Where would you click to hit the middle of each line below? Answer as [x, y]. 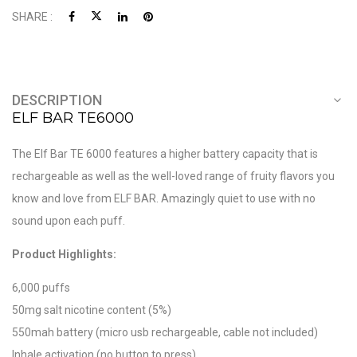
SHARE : [32, 17]
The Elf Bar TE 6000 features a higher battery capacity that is [165, 154]
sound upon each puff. [69, 221]
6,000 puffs [41, 288]
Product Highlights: [64, 255]
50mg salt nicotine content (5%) [92, 310]
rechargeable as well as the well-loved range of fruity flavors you [173, 177]
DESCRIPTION [57, 100]
